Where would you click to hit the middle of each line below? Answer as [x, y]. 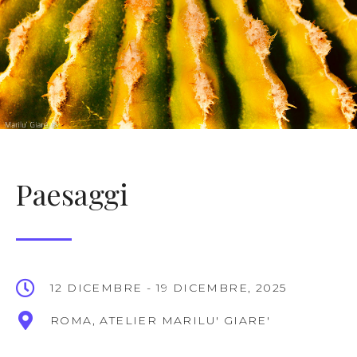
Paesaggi [72, 194]
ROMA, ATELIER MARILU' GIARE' [161, 320]
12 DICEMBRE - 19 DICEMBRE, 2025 [169, 288]
